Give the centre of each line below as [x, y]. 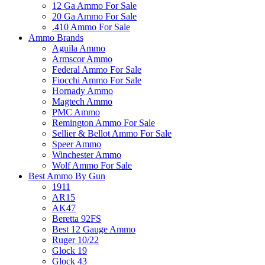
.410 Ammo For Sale [91, 27]
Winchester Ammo [87, 155]
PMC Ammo [76, 112]
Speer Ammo [77, 144]
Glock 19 [70, 251]
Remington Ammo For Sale [104, 123]
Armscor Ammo [82, 59]
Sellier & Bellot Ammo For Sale [112, 133]
